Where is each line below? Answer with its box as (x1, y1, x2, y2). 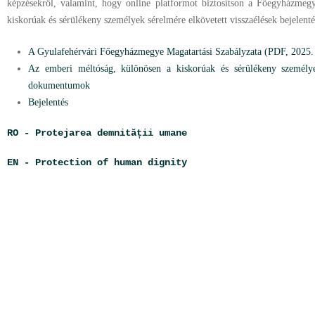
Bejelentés (28, 97, 68, 108)
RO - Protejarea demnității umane (7, 127, 187, 139)
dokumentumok (28, 80, 90, 91)
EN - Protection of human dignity (7, 157, 187, 168)
